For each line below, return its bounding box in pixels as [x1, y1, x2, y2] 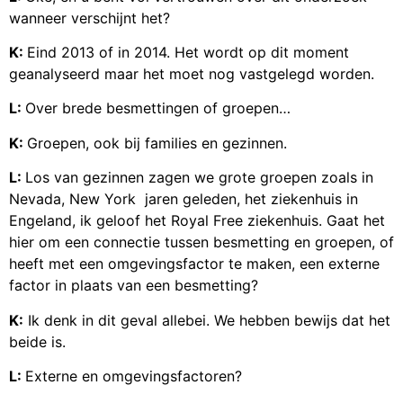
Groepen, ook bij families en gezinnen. [27, 133, 287, 152]
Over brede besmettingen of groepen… [25, 99, 291, 118]
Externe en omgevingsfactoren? [25, 367, 242, 386]
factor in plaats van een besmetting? [9, 276, 258, 295]
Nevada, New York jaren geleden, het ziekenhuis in [9, 190, 358, 209]
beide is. [9, 332, 66, 351]
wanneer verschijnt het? [9, 8, 170, 27]
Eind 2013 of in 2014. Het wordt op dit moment [27, 43, 349, 62]
